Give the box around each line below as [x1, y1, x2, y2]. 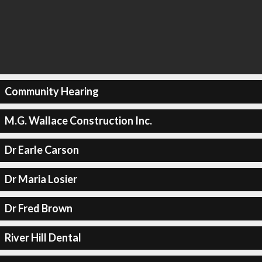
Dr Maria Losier [4, 173, 77, 185]
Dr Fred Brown [4, 202, 73, 215]
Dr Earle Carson [4, 143, 79, 156]
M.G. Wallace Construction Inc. [4, 114, 152, 127]
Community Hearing [4, 85, 99, 98]
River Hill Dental [4, 231, 81, 244]
